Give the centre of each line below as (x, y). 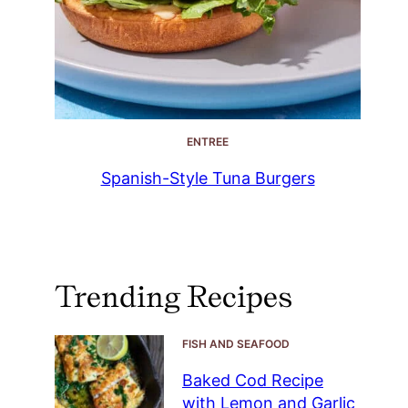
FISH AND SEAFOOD (236, 344)
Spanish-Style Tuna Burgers (208, 178)
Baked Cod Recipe (253, 381)
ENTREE (208, 142)
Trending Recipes (173, 297)
